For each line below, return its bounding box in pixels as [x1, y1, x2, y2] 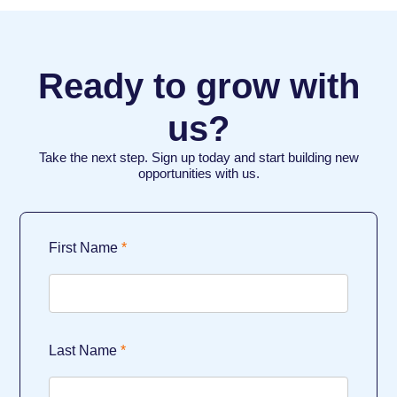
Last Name [49, 343, 118, 359]
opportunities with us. [137, 165, 260, 181]
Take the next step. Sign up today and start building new [38, 149, 359, 165]
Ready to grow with [37, 66, 360, 105]
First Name [49, 240, 119, 256]
